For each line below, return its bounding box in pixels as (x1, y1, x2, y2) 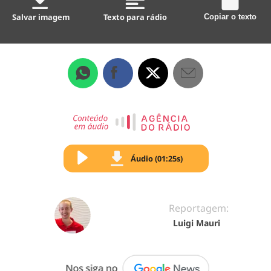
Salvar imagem (12, 11, 70, 22)
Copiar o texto (203, 11, 256, 21)
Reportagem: (168, 201, 229, 215)
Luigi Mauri (172, 217, 220, 229)
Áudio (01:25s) (131, 152, 183, 164)
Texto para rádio (103, 11, 168, 22)
